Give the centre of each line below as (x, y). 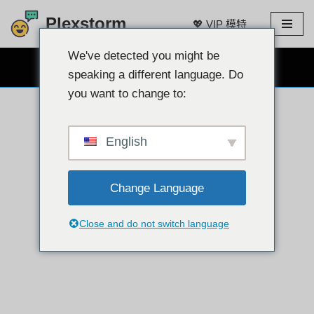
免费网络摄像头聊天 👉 (157, 67)
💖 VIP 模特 (220, 24)
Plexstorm (86, 23)
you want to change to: (127, 94)
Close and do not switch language (154, 224)
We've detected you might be (144, 56)
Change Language (157, 188)
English (125, 142)
